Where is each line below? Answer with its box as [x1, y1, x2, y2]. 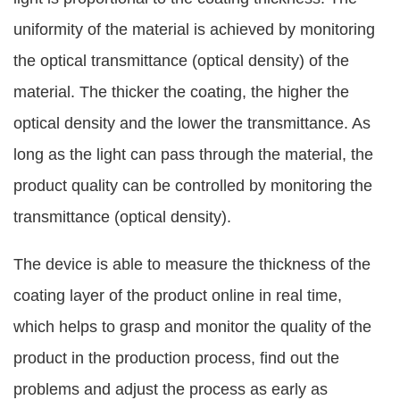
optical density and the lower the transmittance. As [13, 114, 371, 133]
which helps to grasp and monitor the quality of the [13, 317, 371, 336]
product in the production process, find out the [13, 348, 339, 367]
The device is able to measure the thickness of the [13, 254, 371, 273]
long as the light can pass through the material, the [13, 146, 373, 164]
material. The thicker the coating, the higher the [13, 83, 349, 102]
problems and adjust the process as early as [13, 379, 328, 398]
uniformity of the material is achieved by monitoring [13, 21, 375, 39]
